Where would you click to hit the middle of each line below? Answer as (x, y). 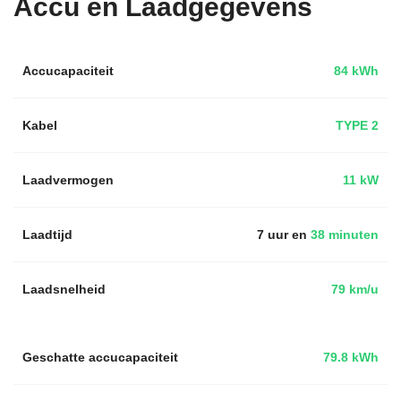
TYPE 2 (357, 125)
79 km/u (355, 289)
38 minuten (343, 234)
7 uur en (282, 234)
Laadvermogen (68, 179)
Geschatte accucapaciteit (100, 357)
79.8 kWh (351, 357)
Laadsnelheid (64, 289)
